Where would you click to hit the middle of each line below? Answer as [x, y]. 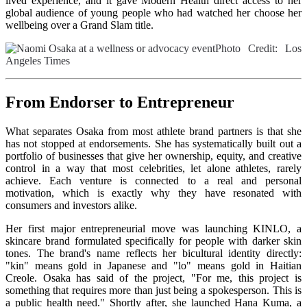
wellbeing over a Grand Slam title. [79, 25]
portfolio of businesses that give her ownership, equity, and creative [153, 156]
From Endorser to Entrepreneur [120, 102]
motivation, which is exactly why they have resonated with [153, 193]
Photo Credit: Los [258, 49]
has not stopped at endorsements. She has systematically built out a [153, 144]
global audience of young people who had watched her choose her [153, 13]
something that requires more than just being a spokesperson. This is [153, 291]
